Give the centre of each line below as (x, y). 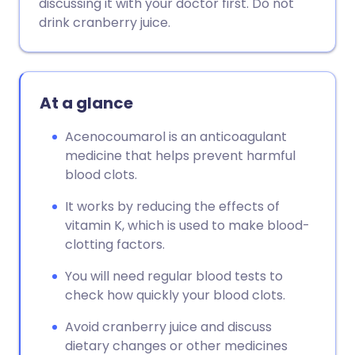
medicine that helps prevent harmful (180, 156)
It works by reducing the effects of (172, 206)
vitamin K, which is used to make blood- (187, 225)
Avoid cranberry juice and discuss (168, 327)
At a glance (86, 103)
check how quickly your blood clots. (175, 295)
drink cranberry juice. (105, 23)
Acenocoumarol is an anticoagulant (176, 137)
